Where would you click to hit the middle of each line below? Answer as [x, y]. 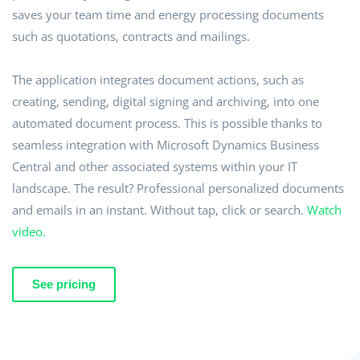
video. [29, 231]
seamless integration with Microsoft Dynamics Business [166, 144]
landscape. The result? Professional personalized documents [178, 188]
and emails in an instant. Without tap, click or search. [160, 209]
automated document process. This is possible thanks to [167, 123]
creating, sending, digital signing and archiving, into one [166, 101]
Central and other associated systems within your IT [155, 166]
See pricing [64, 284]
